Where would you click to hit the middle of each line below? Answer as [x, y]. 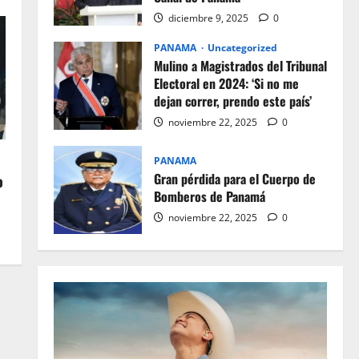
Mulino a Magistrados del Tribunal [240, 66]
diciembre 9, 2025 [208, 18]
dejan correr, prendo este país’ [232, 101]
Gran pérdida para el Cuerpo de [234, 178]
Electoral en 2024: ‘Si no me [226, 83]
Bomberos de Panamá [209, 196]
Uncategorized [242, 48]
